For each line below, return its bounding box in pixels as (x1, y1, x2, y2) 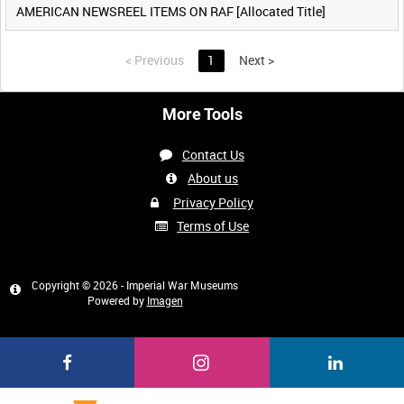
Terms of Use (177, 216, 250, 234)
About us (188, 170, 239, 188)
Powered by (87, 293, 147, 308)
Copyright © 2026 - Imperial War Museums (32, 278, 238, 293)
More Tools (161, 105, 243, 124)
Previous (132, 51, 185, 69)
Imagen (146, 293, 183, 308)
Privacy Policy (172, 193, 253, 211)
